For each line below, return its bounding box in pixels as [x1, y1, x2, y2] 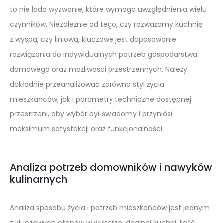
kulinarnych [10, 172, 67, 187]
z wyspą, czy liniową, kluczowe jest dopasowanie [10, 34, 176, 45]
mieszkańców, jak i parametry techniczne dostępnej [10, 94, 191, 105]
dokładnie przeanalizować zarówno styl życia [10, 79, 164, 90]
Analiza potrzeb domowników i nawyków [10, 160, 212, 175]
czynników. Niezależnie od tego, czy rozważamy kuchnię [10, 19, 203, 30]
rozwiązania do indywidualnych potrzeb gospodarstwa [10, 49, 197, 60]
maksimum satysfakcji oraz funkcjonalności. [10, 124, 164, 134]
